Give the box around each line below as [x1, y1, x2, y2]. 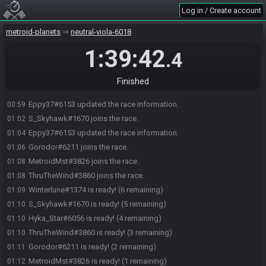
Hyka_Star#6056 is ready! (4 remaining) [28, 214, 161, 223]
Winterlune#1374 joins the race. [28, 71, 135, 80]
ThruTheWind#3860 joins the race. [28, 171, 144, 180]
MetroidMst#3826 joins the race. [28, 157, 139, 166]
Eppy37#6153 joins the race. [28, 57, 125, 66]
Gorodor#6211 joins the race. [28, 142, 128, 151]
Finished [117, 76, 149, 87]
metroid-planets [6, 27, 61, 36]
